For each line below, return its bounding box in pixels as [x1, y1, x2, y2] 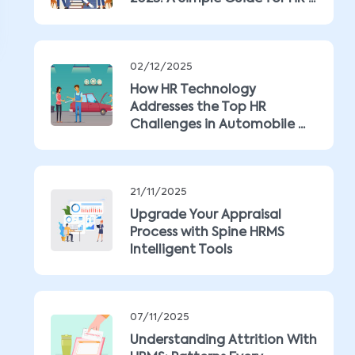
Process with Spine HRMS [130, 227, 284, 239]
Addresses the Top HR [130, 101, 266, 114]
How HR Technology [130, 84, 256, 97]
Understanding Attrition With [130, 334, 317, 347]
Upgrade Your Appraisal [130, 209, 281, 222]
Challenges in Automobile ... [130, 119, 305, 132]
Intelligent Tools [130, 244, 232, 257]
